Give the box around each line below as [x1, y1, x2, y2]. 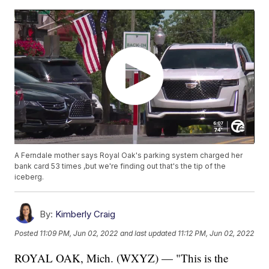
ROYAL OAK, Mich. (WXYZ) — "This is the [14, 250, 229, 266]
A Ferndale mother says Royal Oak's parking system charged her [14, 151, 243, 160]
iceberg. [14, 172, 44, 182]
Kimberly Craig [55, 208, 116, 220]
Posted [14, 228, 40, 238]
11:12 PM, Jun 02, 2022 [178, 228, 255, 238]
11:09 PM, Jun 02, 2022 [40, 228, 118, 238]
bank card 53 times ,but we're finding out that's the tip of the [14, 162, 226, 171]
